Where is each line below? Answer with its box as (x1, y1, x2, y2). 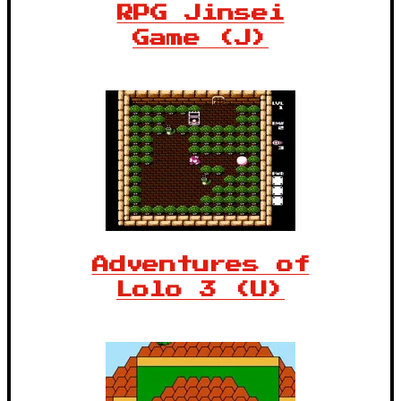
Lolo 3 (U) (116, 281, 285, 299)
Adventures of (91, 256, 310, 274)
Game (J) (132, 30, 269, 47)
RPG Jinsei (116, 4, 285, 22)
